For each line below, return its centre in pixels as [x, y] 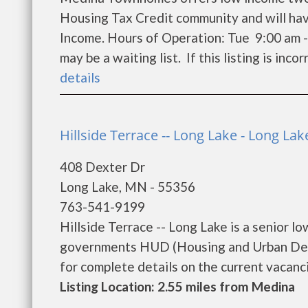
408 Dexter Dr [102, 167]
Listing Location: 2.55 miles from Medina [177, 286]
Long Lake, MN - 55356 [128, 187]
